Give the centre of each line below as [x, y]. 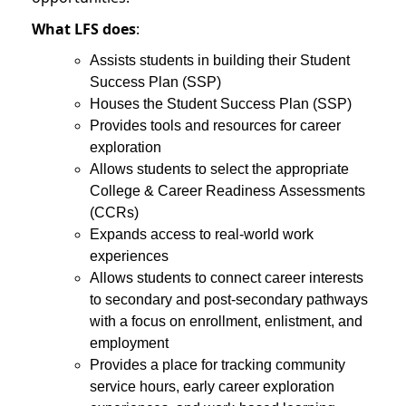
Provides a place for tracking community [217, 364]
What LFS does [84, 29]
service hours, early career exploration [212, 386]
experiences [131, 256]
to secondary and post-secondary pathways [229, 299]
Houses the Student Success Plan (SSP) [222, 103]
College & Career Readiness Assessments [227, 190]
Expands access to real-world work [202, 234]
